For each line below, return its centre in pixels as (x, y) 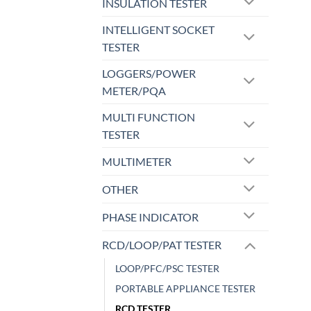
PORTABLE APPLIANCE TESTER (185, 288)
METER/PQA (134, 91)
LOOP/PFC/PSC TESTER (167, 268)
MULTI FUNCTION (149, 117)
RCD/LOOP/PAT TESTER (162, 244)
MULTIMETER (137, 162)
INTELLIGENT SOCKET (158, 30)
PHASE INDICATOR (150, 217)
